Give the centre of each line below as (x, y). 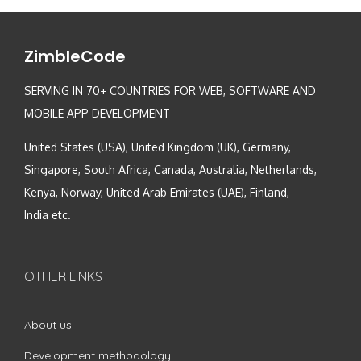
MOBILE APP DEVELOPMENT (97, 114)
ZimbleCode (75, 57)
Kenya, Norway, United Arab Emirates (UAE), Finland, (157, 193)
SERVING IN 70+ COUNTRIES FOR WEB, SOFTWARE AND (170, 91)
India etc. (48, 215)
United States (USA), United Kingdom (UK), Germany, (158, 147)
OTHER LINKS (63, 277)
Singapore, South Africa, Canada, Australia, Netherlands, (170, 170)
